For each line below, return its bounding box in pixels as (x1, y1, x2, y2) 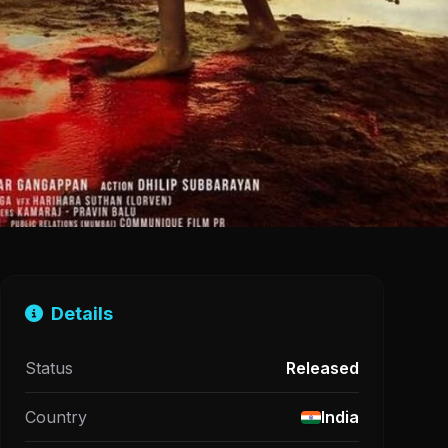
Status (25, 358, 73, 378)
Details (51, 303, 113, 324)
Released (286, 358, 359, 378)
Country (25, 407, 87, 427)
